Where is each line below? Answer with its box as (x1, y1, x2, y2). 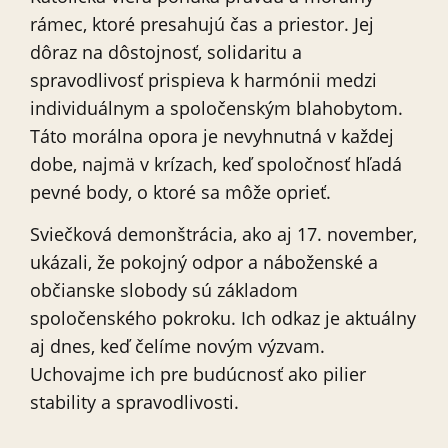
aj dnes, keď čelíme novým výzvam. (30, 334, 325, 359)
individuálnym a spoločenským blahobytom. (30, 95, 403, 120)
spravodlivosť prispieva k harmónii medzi (30, 67, 377, 92)
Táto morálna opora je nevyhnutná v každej (30, 123, 394, 148)
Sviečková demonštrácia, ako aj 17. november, (30, 222, 417, 247)
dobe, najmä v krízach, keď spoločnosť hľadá (30, 151, 402, 176)
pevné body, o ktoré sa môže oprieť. (30, 179, 331, 204)
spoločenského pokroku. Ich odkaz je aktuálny (30, 306, 416, 331)
